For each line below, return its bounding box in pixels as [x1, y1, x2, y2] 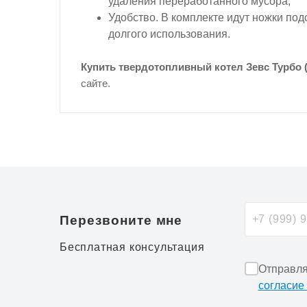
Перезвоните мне [60, 213, 183, 228]
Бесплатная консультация [60, 241, 205, 253]
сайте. [81, 77, 110, 89]
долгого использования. [108, 28, 230, 40]
